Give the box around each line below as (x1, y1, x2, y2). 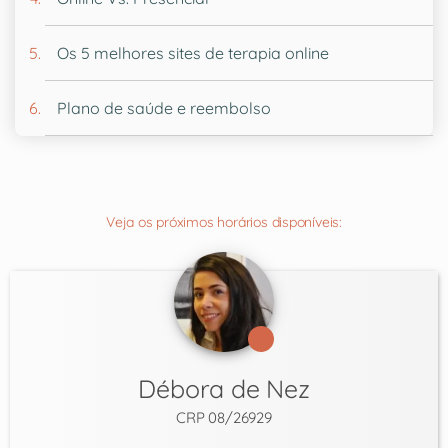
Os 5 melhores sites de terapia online (57, 42, 329, 63)
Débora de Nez (138, 372, 310, 404)
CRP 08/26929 (176, 407, 272, 427)
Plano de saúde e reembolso (57, 97, 271, 118)
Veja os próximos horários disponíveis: (105, 212, 343, 231)
